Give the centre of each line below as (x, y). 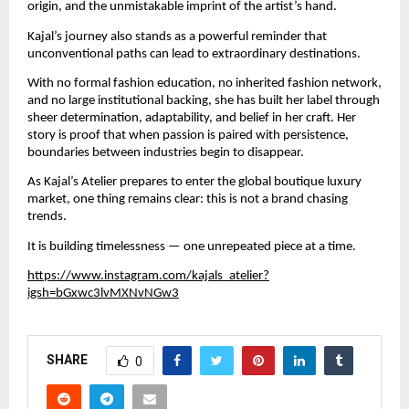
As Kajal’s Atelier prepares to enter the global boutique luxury (194, 183)
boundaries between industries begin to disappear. (166, 153)
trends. (47, 217)
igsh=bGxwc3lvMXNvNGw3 (103, 294)
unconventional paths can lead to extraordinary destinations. (194, 54)
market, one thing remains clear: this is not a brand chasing (188, 200)
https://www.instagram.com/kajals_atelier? (148, 277)
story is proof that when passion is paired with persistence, (188, 136)
